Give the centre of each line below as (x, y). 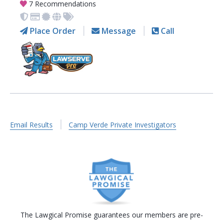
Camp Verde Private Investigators (123, 125)
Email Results (31, 125)
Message (117, 31)
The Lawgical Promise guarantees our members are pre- (111, 215)
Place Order (52, 31)
